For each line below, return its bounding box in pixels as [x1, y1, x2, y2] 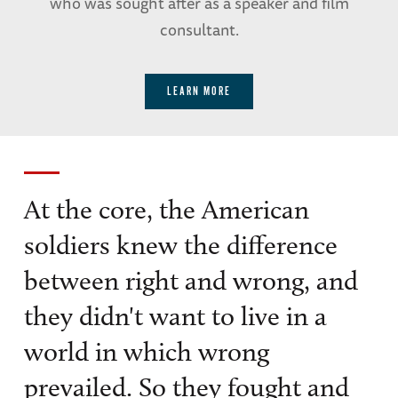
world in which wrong [23, 336, 269, 369]
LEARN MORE [167, 84, 231, 100]
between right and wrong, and [23, 265, 358, 298]
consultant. [159, 17, 239, 43]
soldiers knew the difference [23, 229, 338, 262]
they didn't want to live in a [23, 300, 327, 333]
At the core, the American [23, 194, 309, 227]
